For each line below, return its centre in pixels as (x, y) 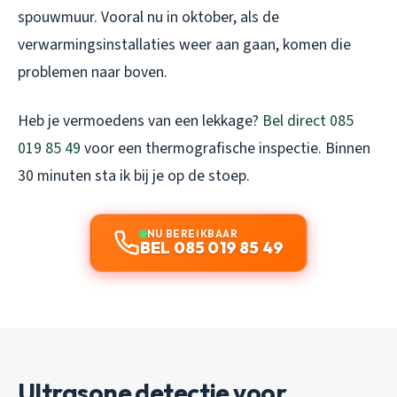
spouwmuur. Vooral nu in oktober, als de (148, 18)
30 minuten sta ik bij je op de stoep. (134, 176)
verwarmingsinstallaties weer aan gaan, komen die (184, 45)
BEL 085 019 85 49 (212, 248)
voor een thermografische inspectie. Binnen (226, 149)
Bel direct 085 (308, 121)
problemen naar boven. (93, 73)
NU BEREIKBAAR (192, 234)
